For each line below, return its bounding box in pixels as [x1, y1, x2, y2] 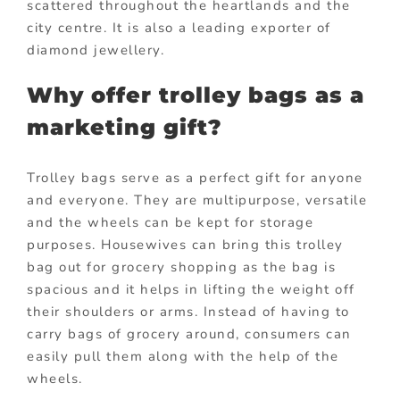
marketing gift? [27, 113, 222, 140]
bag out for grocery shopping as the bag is [27, 258, 336, 277]
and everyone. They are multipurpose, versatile [27, 191, 367, 210]
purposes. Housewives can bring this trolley [27, 236, 344, 254]
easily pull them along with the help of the [27, 347, 339, 366]
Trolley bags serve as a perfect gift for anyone [27, 169, 363, 187]
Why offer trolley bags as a [27, 81, 364, 108]
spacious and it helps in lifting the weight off [27, 280, 355, 299]
